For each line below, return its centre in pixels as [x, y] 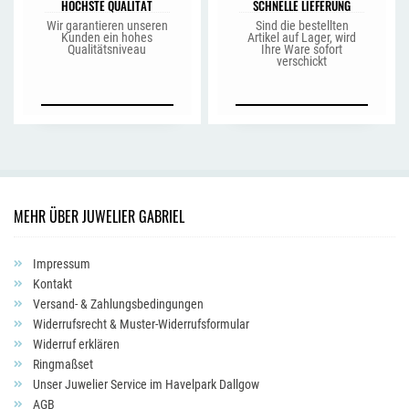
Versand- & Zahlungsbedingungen [117, 304]
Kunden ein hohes [107, 37]
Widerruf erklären [75, 344]
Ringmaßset [62, 364]
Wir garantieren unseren [107, 26]
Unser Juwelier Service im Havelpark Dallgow [145, 384]
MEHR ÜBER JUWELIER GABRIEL [99, 216]
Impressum [60, 264]
